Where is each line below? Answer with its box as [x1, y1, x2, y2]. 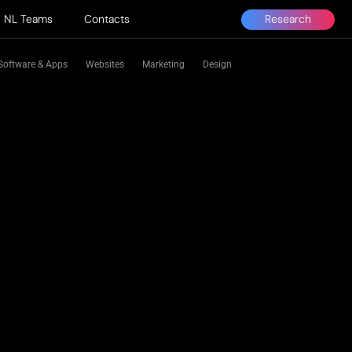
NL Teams [4, 12, 53, 26]
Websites [86, 59, 124, 70]
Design [203, 59, 232, 70]
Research [265, 11, 311, 26]
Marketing [142, 59, 185, 70]
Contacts [84, 12, 130, 26]
